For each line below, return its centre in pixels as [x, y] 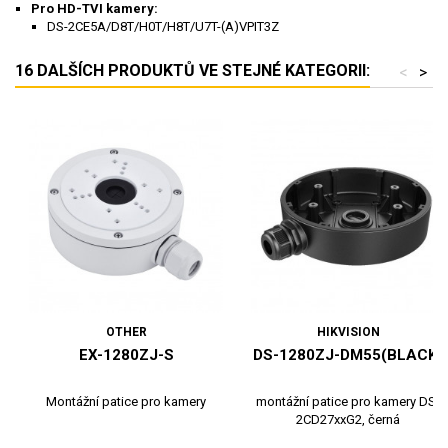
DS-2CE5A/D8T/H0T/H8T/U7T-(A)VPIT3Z [163, 27]
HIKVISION [348, 332]
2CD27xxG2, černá [348, 420]
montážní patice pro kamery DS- [348, 402]
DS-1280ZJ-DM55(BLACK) [348, 355]
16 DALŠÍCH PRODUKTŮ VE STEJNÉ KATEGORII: [192, 71]
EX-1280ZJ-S [126, 355]
